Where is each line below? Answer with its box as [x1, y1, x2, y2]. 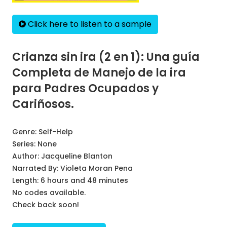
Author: [12, 151, 41, 161]
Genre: [12, 127, 39, 137]
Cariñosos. [12, 96, 74, 112]
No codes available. [12, 187, 86, 198]
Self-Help [39, 127, 73, 137]
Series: [12, 139, 37, 149]
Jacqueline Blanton [41, 151, 112, 161]
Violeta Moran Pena [60, 163, 133, 173]
